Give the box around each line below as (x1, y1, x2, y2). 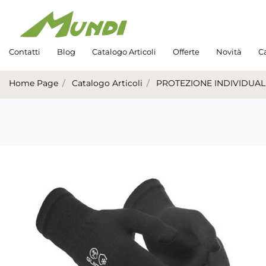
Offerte (173, 47, 199, 56)
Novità (216, 47, 242, 56)
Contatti (9, 47, 40, 56)
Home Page (9, 77, 58, 88)
